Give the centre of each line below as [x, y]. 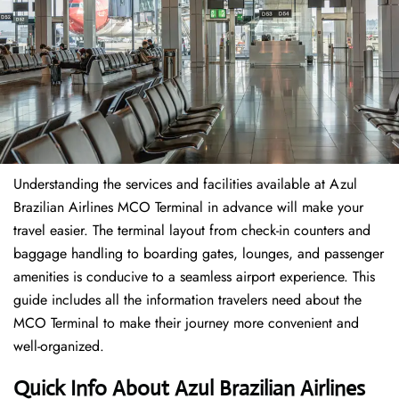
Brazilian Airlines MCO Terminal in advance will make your [188, 208]
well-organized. [59, 346]
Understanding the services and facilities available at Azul [185, 184]
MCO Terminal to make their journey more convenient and [186, 323]
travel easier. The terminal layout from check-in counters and [192, 231]
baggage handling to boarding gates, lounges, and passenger [199, 254]
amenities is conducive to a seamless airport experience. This [194, 277]
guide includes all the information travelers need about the [187, 300]
